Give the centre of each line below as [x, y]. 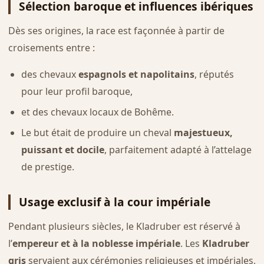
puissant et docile [62, 149]
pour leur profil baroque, [77, 92]
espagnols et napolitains [136, 75]
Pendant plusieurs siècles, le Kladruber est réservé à [124, 226]
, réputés [214, 75]
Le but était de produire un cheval [97, 132]
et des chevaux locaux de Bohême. [97, 112]
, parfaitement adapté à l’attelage [178, 149]
